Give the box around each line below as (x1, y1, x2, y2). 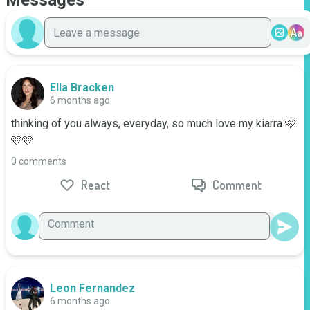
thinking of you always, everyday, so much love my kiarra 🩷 (11, 117, 296, 130)
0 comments (11, 156, 66, 167)
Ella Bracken (50, 81, 114, 94)
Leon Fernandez (50, 282, 135, 295)
